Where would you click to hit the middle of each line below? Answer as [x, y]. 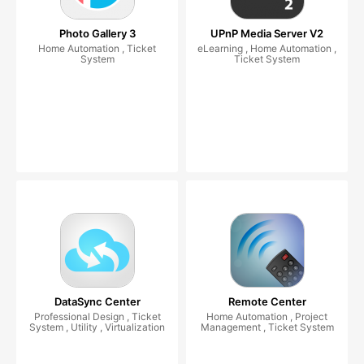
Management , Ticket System [267, 327]
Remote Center [267, 301]
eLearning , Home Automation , [267, 48]
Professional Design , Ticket [97, 316]
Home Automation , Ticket [97, 48]
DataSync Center [97, 301]
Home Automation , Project [267, 316]
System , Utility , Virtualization [97, 327]
